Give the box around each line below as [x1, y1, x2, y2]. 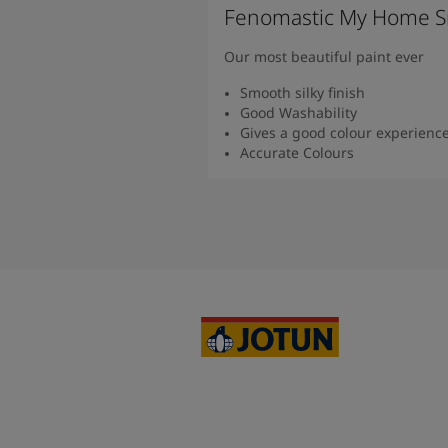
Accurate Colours [240, 142, 354, 162]
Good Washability [240, 102, 357, 122]
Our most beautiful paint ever [224, 46, 424, 66]
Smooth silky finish [240, 82, 365, 102]
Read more [352, 176, 426, 196]
